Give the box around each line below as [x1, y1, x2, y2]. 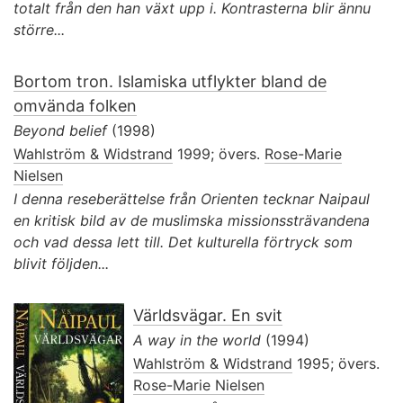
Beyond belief [13, 121, 107, 139]
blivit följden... [13, 254, 109, 273]
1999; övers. [173, 144, 264, 163]
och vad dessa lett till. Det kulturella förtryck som [13, 232, 353, 251]
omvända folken [13, 95, 137, 115]
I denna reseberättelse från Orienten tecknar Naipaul [13, 189, 370, 208]
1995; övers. [292, 354, 380, 372]
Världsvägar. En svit [133, 305, 282, 325]
